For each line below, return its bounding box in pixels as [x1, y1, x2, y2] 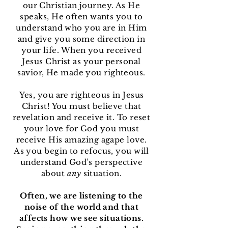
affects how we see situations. [19, 213, 144, 223]
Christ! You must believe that [21, 101, 141, 111]
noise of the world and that [24, 202, 139, 212]
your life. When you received [21, 45, 142, 55]
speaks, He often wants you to [20, 12, 143, 22]
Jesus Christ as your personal [22, 56, 141, 67]
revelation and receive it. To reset [12, 112, 151, 123]
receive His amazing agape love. [16, 135, 147, 145]
